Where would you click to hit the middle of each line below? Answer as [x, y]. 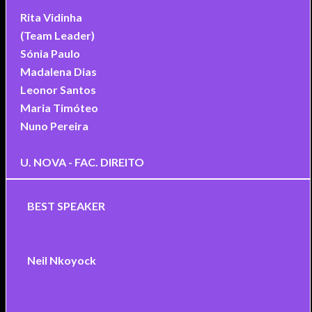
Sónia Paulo [50, 53]
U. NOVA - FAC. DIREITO [82, 162]
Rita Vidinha [51, 17]
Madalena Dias [58, 71]
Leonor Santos [58, 89]
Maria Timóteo [59, 107]
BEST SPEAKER [66, 205]
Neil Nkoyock [61, 260]
